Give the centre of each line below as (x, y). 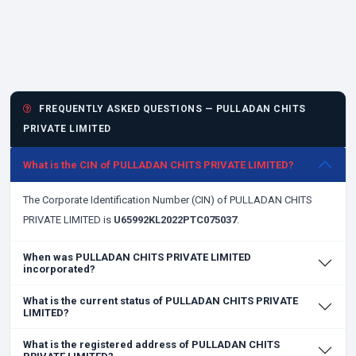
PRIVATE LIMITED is (68, 220)
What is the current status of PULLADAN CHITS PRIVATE (161, 301)
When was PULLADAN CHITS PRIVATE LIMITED (137, 257)
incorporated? (59, 269)
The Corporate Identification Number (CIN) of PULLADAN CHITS (168, 200)
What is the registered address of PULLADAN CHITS (151, 344)
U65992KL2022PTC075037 (175, 220)
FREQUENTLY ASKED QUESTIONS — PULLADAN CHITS (171, 109)
